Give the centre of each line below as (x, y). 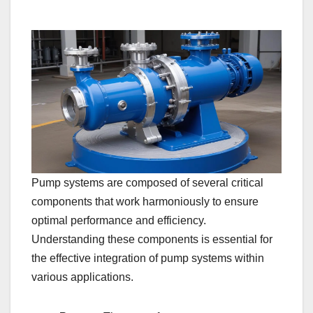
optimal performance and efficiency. (119, 220)
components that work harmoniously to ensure (145, 201)
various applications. (82, 277)
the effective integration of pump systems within (148, 258)
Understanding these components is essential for (152, 239)
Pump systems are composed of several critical (147, 182)
